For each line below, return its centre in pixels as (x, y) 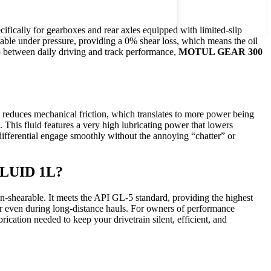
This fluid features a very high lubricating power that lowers (119, 125)
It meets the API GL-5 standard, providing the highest (151, 198)
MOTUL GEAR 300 (220, 51)
